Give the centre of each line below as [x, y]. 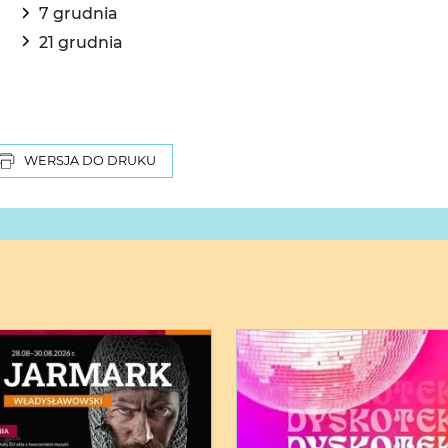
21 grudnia [81, 42]
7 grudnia [78, 14]
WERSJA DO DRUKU [90, 161]
